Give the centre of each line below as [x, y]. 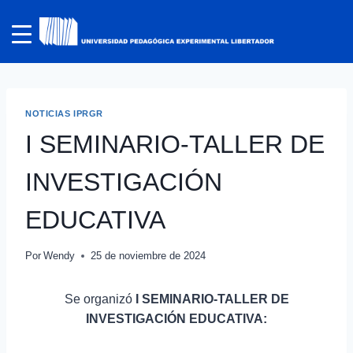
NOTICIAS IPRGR [64, 113]
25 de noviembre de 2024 [149, 256]
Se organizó [100, 299]
